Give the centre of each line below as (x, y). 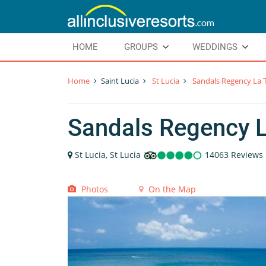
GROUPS (141, 47)
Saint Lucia (120, 81)
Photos (94, 189)
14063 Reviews (233, 155)
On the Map (171, 189)
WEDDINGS (215, 47)
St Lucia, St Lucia (109, 155)
